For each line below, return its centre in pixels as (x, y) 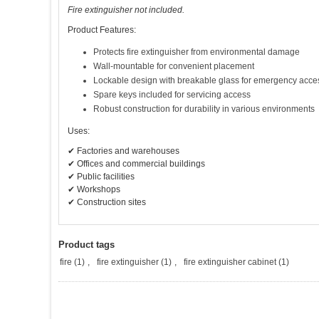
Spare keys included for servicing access (172, 95)
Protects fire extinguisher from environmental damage (197, 52)
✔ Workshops (94, 189)
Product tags (87, 245)
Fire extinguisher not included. (126, 10)
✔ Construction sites (107, 202)
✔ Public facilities (101, 177)
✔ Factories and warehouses (124, 151)
